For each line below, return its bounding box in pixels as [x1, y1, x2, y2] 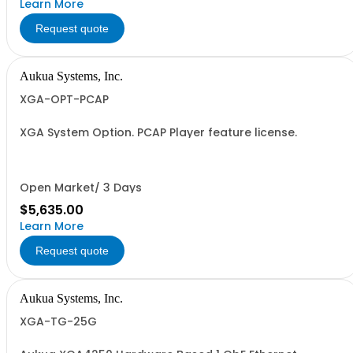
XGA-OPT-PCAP [20, 91, 109, 107]
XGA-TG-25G [20, 314, 97, 329]
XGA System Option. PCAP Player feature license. [20, 124, 297, 140]
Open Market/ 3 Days [20, 180, 142, 195]
